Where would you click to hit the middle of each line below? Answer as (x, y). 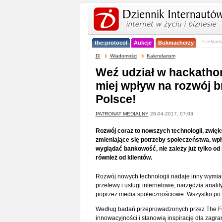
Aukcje (142, 43)
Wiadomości (123, 56)
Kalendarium (161, 56)
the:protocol (111, 43)
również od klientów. (124, 158)
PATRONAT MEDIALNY (122, 114)
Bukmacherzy (176, 43)
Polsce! (116, 99)
